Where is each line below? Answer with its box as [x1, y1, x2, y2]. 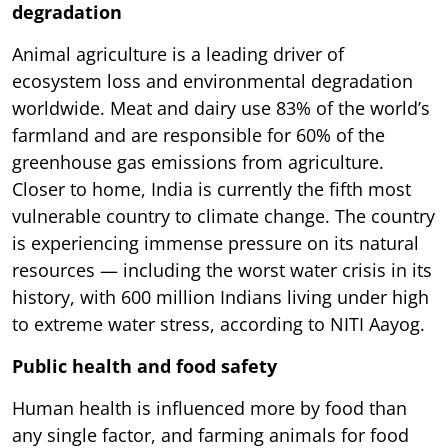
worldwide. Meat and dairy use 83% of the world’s [12, 95, 430, 120]
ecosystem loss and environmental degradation [12, 68, 413, 93]
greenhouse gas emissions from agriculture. [12, 149, 384, 174]
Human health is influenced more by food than [12, 395, 407, 420]
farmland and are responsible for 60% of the [12, 122, 385, 147]
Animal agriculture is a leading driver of [12, 41, 344, 66]
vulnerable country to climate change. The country [12, 203, 435, 228]
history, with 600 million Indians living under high [12, 284, 429, 309]
